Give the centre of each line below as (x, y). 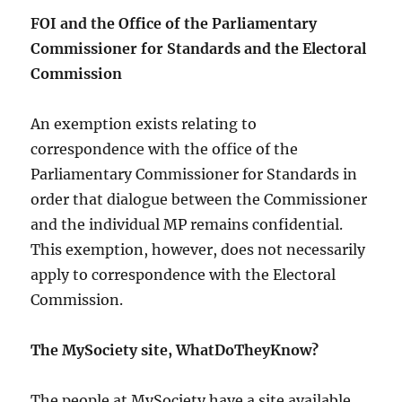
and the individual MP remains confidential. (187, 225)
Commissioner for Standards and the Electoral (199, 49)
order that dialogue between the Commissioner (199, 200)
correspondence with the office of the (165, 149)
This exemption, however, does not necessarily (198, 250)
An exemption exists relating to (144, 124)
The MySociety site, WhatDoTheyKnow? (175, 350)
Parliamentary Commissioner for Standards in (194, 175)
